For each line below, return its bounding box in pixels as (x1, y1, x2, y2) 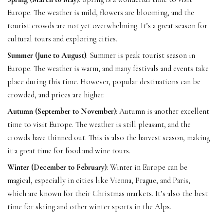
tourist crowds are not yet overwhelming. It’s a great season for (7, 20, 207, 31)
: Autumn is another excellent (116, 106, 209, 116)
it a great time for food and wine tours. (7, 145, 130, 156)
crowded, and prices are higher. (7, 90, 105, 100)
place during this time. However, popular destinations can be (7, 76, 200, 87)
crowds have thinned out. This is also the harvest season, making (7, 132, 210, 143)
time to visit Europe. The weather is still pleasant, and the (7, 119, 191, 129)
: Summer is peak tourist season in (86, 50, 195, 60)
